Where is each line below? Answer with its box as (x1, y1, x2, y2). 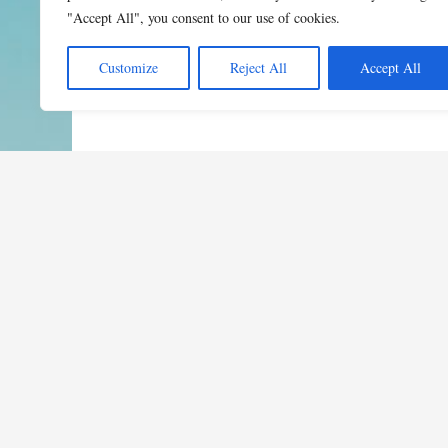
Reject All (230, 58, 288, 77)
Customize (99, 58, 159, 77)
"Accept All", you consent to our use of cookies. (67, 8, 340, 27)
